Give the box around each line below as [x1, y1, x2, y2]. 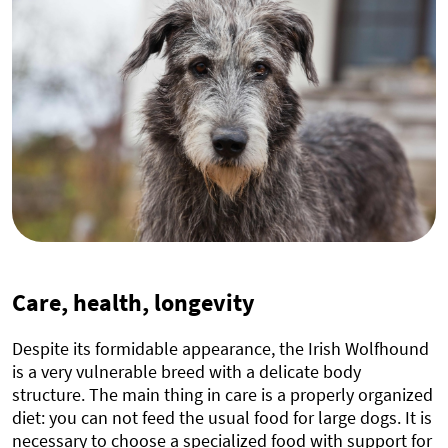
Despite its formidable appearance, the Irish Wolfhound [12, 336, 429, 360]
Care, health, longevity [12, 286, 255, 318]
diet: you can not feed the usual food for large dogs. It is [12, 405, 432, 429]
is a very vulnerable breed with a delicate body [12, 359, 361, 383]
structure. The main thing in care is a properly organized [12, 382, 433, 406]
